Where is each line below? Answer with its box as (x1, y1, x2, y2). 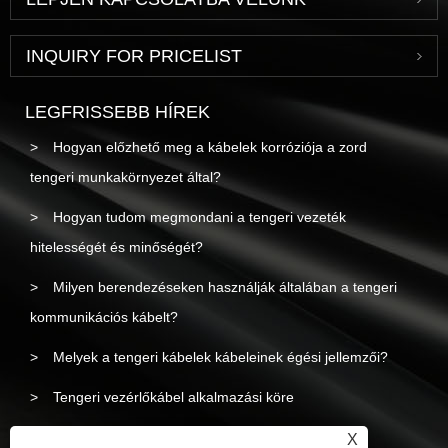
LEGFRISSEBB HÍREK (25, 102, 210, 123)
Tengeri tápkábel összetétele (53, 429, 235, 446)
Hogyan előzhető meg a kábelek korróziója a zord (53, 139, 368, 156)
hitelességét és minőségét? (30, 239, 204, 256)
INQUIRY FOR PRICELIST (26, 46, 242, 67)
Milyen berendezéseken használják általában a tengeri (53, 279, 398, 296)
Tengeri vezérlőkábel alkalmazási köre (53, 389, 295, 406)
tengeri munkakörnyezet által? (30, 169, 222, 186)
